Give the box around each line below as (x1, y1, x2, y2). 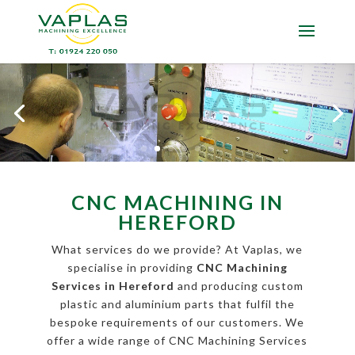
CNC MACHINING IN (71, 190, 284, 215)
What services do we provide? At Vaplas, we (52, 242, 303, 257)
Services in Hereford (51, 279, 174, 293)
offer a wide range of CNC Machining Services (47, 334, 308, 348)
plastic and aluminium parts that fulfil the (59, 297, 295, 311)
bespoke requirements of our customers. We (50, 315, 305, 330)
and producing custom (174, 279, 303, 293)
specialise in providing (67, 261, 197, 275)
